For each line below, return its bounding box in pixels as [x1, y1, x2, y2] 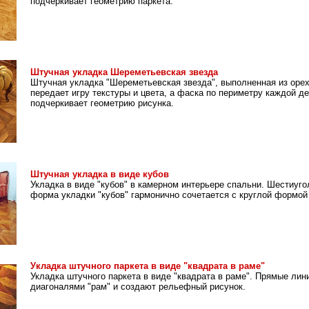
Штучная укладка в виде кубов [30, 169, 169, 179]
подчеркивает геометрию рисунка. [30, 98, 174, 108]
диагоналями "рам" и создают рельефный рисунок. [30, 281, 246, 292]
